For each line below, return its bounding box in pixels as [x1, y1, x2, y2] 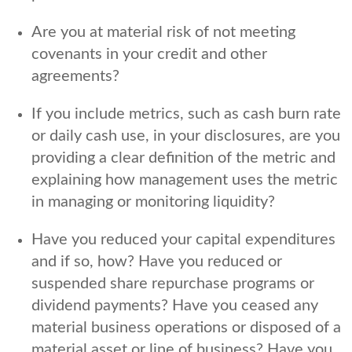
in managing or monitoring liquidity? [31, 193, 275, 210]
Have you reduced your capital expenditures [31, 231, 335, 247]
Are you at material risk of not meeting [31, 24, 295, 40]
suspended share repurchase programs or [31, 275, 314, 291]
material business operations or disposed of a [31, 319, 341, 335]
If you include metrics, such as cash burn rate [31, 105, 341, 122]
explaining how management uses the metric [31, 171, 338, 188]
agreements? [31, 68, 119, 84]
